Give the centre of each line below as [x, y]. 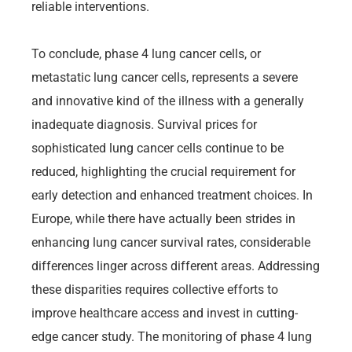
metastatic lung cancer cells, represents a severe [165, 77]
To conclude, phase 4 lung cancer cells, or [146, 53]
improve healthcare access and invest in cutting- [165, 313]
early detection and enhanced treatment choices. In [172, 195]
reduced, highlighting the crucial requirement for [163, 171]
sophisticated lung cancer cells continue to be [158, 148]
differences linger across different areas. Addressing [176, 266]
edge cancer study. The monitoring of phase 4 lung [172, 336]
